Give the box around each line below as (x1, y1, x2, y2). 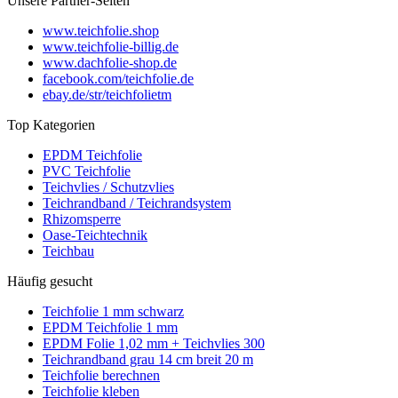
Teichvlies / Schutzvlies (43, 179, 174, 195)
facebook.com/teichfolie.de (43, 70, 194, 86)
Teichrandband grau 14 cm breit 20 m (43, 351, 253, 367)
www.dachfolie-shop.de (43, 54, 177, 70)
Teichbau (43, 243, 94, 259)
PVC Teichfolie (43, 163, 131, 179)
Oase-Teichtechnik (43, 227, 147, 243)
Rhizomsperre (43, 211, 121, 227)
